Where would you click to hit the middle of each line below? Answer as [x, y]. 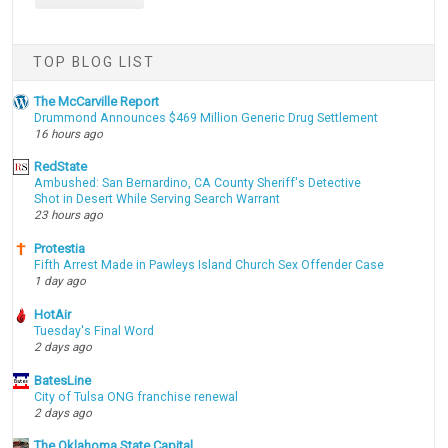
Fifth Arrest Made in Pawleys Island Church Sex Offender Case [209, 265]
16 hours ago [69, 133]
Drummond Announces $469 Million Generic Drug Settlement [206, 117]
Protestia [60, 249]
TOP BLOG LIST [94, 62]
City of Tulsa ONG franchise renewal [136, 396]
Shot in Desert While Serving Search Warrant [157, 199]
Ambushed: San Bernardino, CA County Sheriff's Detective [198, 183]
